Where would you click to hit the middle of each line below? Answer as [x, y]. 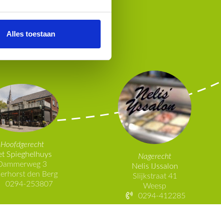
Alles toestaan [31, 34]
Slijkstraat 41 [155, 176]
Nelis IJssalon [155, 166]
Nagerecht [155, 156]
